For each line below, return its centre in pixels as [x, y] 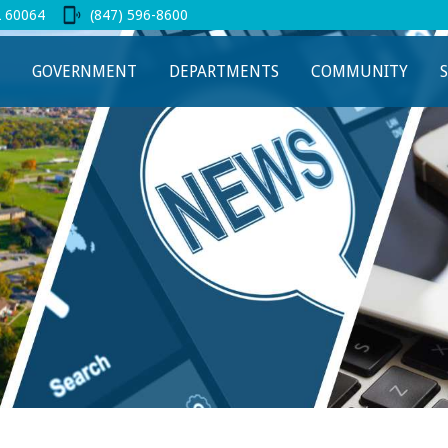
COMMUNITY [359, 71]
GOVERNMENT [84, 71]
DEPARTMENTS [224, 71]
